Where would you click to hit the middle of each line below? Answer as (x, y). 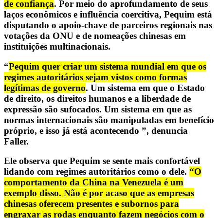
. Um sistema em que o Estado (145, 88)
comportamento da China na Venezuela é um (94, 182)
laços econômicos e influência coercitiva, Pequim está (108, 14)
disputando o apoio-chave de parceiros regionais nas (108, 25)
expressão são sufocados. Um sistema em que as (98, 109)
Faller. (16, 141)
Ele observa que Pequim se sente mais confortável (102, 161)
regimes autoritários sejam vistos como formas (95, 77)
